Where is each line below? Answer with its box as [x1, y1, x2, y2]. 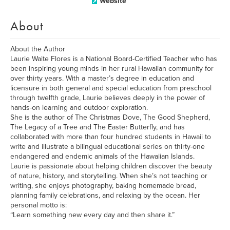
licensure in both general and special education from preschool [10, 84, 212, 92]
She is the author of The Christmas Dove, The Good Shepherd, [10, 113, 210, 122]
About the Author [10, 45, 65, 53]
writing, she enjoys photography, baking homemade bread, [10, 181, 196, 190]
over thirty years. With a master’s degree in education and [10, 74, 194, 83]
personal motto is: [10, 201, 67, 209]
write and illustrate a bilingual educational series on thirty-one [10, 142, 205, 151]
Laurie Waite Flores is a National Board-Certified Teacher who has [10, 54, 217, 63]
